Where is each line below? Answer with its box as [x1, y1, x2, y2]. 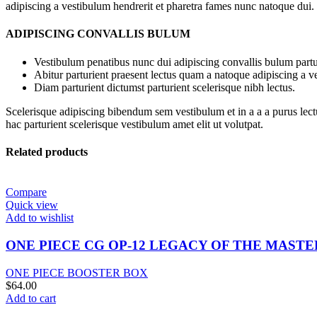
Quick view [6, 199, 58, 212]
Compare [6, 186, 47, 199]
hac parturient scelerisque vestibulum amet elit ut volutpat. [6, 117, 263, 130]
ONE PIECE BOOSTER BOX [6, 266, 148, 279]
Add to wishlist [6, 212, 74, 224]
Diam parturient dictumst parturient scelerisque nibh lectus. [34, 81, 295, 93]
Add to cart [6, 292, 56, 304]
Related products [6, 145, 88, 158]
